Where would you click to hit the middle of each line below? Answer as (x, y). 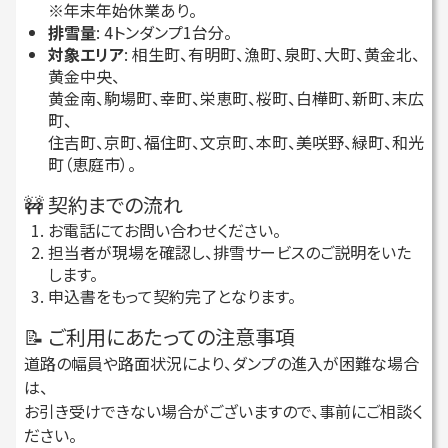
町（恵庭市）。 (92, 163)
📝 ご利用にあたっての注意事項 (159, 336)
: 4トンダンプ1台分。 (164, 31)
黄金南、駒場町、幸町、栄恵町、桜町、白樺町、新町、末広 (236, 97)
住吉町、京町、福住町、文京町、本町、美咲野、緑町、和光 (236, 141)
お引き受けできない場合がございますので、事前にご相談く (223, 410)
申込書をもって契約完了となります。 (172, 295)
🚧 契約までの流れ (103, 204)
